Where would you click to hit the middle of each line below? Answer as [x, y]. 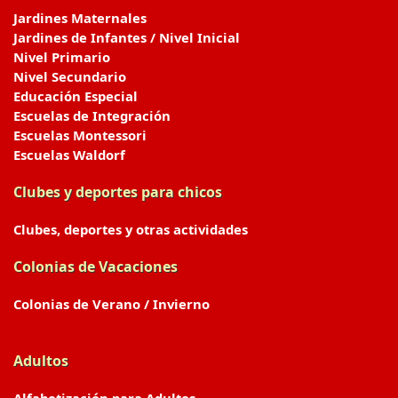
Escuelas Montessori [80, 135]
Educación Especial [76, 96]
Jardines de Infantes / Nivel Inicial [127, 37]
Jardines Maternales [80, 18]
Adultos [41, 361]
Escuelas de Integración [92, 115]
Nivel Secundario [70, 76]
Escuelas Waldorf [69, 155]
